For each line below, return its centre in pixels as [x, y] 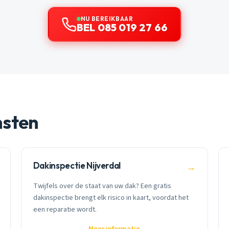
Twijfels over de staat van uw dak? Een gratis [102, 186]
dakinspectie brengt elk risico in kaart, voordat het [111, 197]
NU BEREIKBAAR [107, 18]
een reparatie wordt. [65, 209]
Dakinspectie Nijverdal [77, 166]
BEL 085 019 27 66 [122, 27]
